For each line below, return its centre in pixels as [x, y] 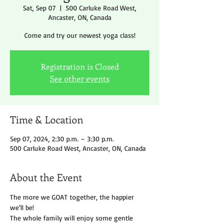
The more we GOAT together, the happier [73, 197]
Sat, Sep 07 [39, 8]
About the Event [46, 177]
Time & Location [47, 119]
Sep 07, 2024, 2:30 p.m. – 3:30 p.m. [62, 139]
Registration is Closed [80, 67]
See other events [80, 79]
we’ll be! [22, 208]
